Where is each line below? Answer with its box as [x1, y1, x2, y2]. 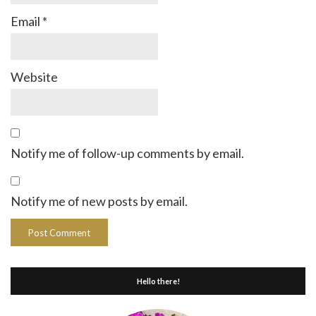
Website [11, 68, 58, 85]
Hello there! [136, 276, 180, 286]
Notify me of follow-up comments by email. [11, 145, 244, 161]
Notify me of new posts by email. [11, 193, 188, 209]
